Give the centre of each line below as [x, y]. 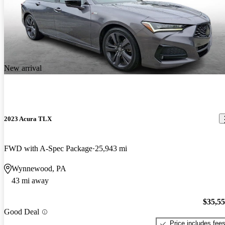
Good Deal [22, 212]
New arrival [23, 68]
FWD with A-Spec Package [48, 148]
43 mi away [30, 180]
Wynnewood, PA [39, 168]
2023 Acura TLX [28, 119]
